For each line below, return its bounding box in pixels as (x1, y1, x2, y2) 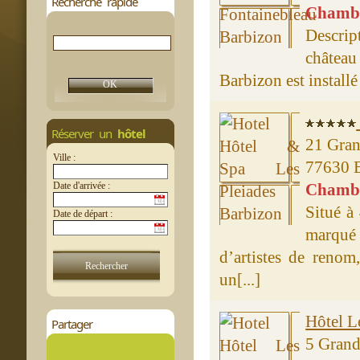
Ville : (52, 152, 76, 163)
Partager (51, 316, 92, 332)
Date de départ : (52, 208, 112, 219)
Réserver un (51, 125, 117, 141)
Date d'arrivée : (52, 180, 110, 191)
